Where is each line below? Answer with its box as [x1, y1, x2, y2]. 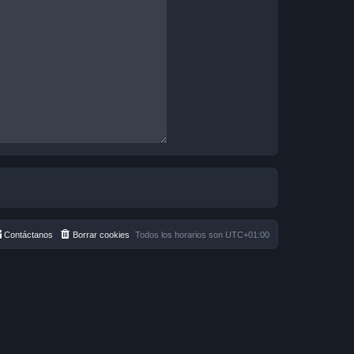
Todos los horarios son [135, 230, 225, 240]
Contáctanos [4, 230, 53, 240]
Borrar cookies [73, 230, 130, 240]
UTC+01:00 [225, 230, 269, 240]
